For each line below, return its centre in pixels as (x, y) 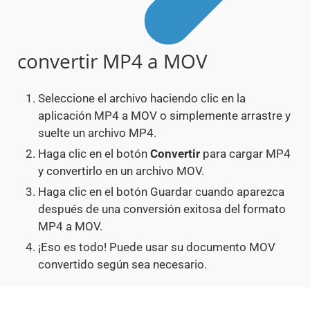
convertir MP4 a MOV (112, 61)
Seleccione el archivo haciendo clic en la (142, 99)
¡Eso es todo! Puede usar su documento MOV (157, 247)
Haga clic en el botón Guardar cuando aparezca (161, 192)
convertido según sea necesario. (122, 265)
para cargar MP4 (245, 154)
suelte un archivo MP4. (97, 133)
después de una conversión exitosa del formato (162, 209)
